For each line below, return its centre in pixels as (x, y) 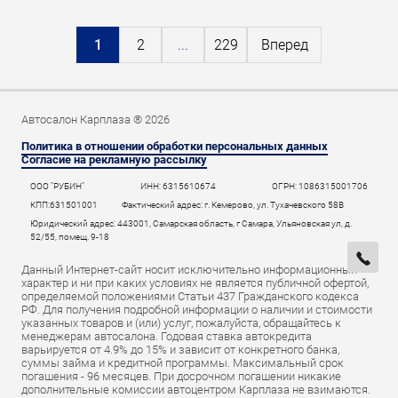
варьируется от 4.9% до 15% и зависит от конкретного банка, (180, 350)
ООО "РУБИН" (57, 186)
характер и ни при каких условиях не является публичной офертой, (195, 283)
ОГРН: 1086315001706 (320, 186)
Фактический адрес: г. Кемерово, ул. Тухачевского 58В (233, 205)
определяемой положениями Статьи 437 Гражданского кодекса (190, 296)
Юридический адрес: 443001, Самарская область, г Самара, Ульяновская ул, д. (191, 223)
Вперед (284, 45)
